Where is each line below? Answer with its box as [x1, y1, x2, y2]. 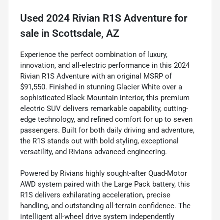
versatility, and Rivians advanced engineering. [20, 147, 167, 157]
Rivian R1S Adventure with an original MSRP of [20, 72, 172, 81]
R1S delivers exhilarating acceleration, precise [20, 191, 170, 200]
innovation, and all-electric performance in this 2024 [20, 61, 190, 70]
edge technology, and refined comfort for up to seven [20, 115, 192, 124]
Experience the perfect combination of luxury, [20, 50, 167, 59]
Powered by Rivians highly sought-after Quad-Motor [20, 169, 187, 178]
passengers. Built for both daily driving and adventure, [20, 126, 194, 135]
